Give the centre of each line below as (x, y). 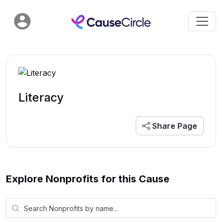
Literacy (41, 97)
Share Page (174, 126)
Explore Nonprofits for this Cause (88, 179)
